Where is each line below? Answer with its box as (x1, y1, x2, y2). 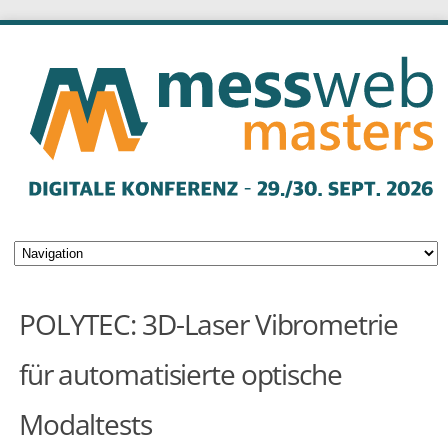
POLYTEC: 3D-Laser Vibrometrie (18, 304, 398, 343)
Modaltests (18, 404, 152, 443)
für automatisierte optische (18, 354, 342, 393)
